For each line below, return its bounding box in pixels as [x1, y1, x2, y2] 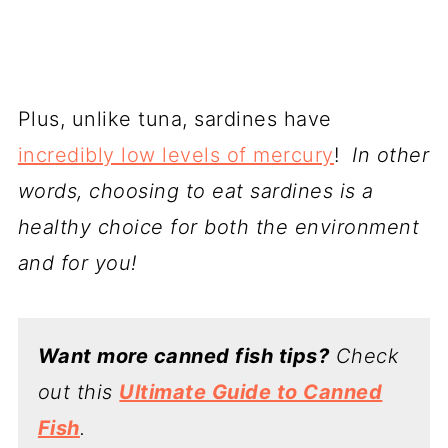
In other [345, 142, 430, 167]
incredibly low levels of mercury [17, 142, 334, 167]
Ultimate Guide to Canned [119, 379, 383, 404]
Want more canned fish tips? [37, 343, 330, 368]
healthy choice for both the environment [17, 214, 420, 239]
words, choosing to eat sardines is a [17, 178, 374, 203]
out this [37, 379, 120, 404]
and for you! [17, 250, 137, 275]
